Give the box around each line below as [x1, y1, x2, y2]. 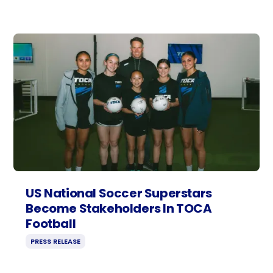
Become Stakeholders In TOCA [26, 200, 212, 218]
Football [26, 215, 76, 233]
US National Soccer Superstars [26, 185, 212, 202]
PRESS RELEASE [30, 236, 81, 247]
